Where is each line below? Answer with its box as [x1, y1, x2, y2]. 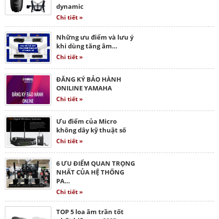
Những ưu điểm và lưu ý [56, 32, 133, 42]
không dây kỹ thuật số [56, 125, 126, 134]
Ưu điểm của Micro [56, 116, 117, 126]
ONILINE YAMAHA [56, 83, 112, 92]
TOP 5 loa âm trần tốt [56, 207, 124, 216]
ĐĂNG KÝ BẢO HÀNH [56, 74, 121, 84]
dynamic [56, 1, 84, 11]
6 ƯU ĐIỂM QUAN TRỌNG [56, 158, 135, 168]
